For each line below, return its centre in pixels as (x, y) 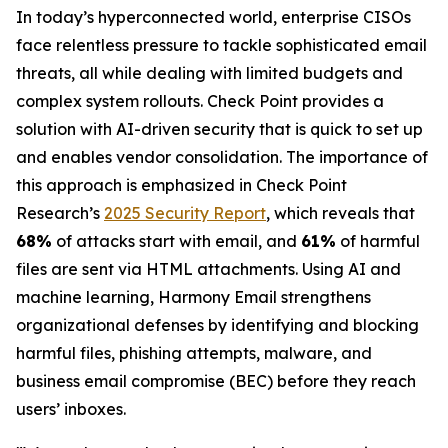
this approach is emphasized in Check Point (181, 185)
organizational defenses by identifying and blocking (217, 325)
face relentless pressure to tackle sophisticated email (221, 45)
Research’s (60, 213)
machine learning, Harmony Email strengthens (193, 297)
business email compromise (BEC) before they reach (216, 381)
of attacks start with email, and (176, 241)
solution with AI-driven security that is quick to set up (219, 129)
